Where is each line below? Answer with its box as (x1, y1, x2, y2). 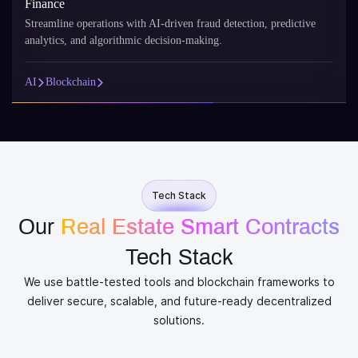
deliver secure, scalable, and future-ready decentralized (26, 295, 332, 308)
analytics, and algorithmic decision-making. (25, 34, 222, 46)
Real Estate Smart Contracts (61, 215, 340, 239)
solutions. (153, 314, 205, 327)
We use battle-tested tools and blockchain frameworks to (23, 276, 335, 288)
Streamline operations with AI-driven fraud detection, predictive (25, 18, 316, 30)
